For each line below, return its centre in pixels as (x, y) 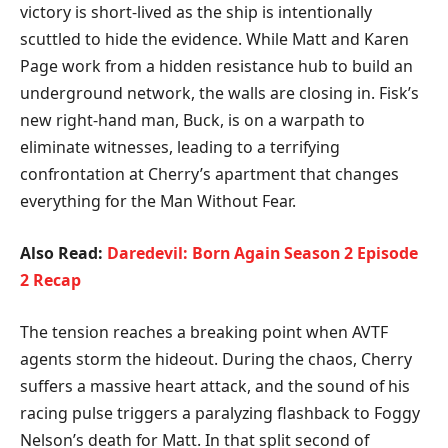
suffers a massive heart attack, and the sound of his (215, 385)
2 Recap (50, 280)
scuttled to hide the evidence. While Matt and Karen (214, 39)
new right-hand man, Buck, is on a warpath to (192, 120)
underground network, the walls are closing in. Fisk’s (219, 93)
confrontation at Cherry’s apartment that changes (209, 174)
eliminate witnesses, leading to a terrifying (180, 147)
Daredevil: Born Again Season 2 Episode (262, 253)
